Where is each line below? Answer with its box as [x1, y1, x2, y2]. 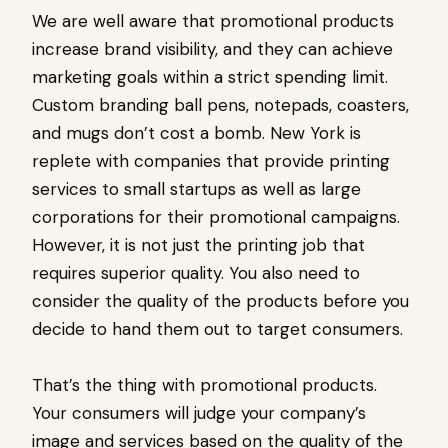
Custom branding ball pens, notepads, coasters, [32, 94, 409, 117]
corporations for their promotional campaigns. [32, 206, 400, 229]
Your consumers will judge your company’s [32, 402, 366, 425]
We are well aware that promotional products [32, 10, 394, 33]
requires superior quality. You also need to [32, 262, 360, 285]
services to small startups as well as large [32, 178, 361, 201]
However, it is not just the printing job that [32, 234, 365, 257]
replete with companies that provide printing [32, 150, 390, 173]
